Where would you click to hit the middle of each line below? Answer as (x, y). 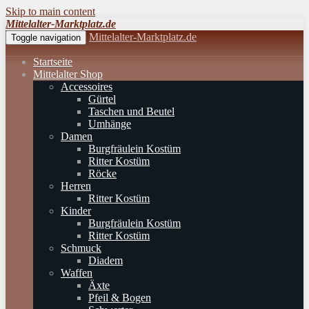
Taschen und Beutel (131, 111)
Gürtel (102, 99)
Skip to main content (50, 11)
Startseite (53, 62)
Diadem (106, 260)
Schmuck (81, 248)
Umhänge (110, 124)
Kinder (76, 211)
